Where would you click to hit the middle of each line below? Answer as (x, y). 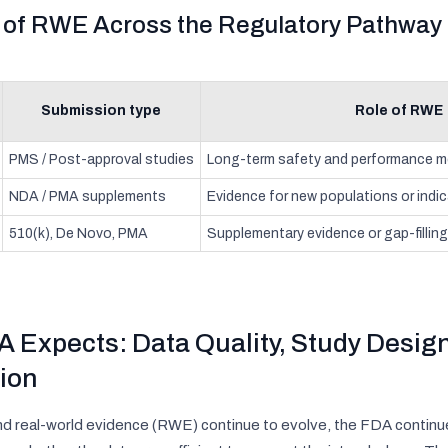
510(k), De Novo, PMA (78, 234)
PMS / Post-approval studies (101, 160)
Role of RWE (399, 111)
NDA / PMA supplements (87, 197)
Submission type (101, 111)
